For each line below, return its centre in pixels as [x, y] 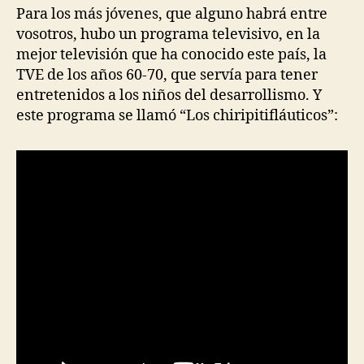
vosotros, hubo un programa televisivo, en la [168, 35]
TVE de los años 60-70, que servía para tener [167, 76]
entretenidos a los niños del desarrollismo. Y [169, 96]
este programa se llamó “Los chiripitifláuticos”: [177, 116]
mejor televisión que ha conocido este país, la [171, 55]
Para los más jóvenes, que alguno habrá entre [172, 15]
